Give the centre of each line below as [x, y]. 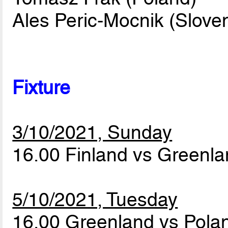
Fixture [41, 87]
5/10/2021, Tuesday [95, 199]
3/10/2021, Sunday [92, 132]
